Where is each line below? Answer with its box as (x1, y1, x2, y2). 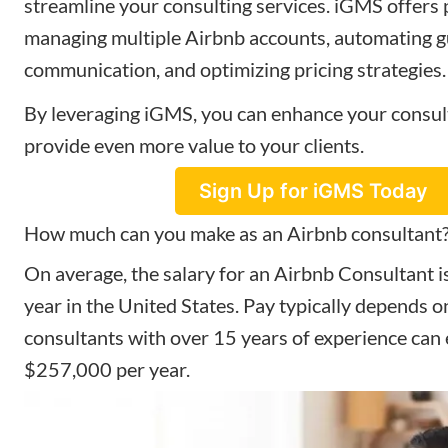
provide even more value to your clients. (24, 132, 364, 157)
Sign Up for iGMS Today (198, 178, 428, 203)
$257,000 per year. (24, 356, 190, 381)
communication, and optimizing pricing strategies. (24, 56, 446, 81)
